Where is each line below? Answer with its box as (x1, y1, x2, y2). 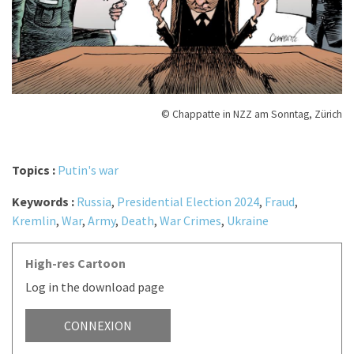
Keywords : (12, 194, 77, 210)
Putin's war (58, 162, 119, 179)
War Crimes (160, 213, 221, 229)
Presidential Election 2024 (117, 194, 259, 210)
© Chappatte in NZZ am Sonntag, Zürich (161, 107, 342, 122)
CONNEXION (64, 318, 132, 334)
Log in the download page (25, 279, 164, 296)
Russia (77, 194, 111, 210)
